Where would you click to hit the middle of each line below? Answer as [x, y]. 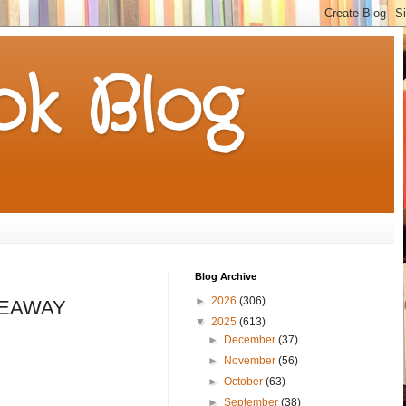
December [251, 339]
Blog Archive [226, 276]
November [251, 360]
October [245, 381]
